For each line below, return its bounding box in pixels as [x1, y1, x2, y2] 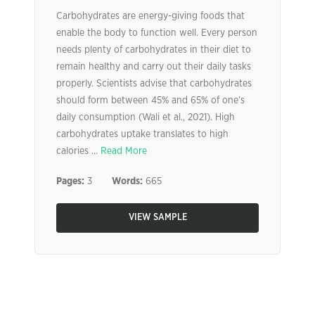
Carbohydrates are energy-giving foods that [56, 11, 245, 21]
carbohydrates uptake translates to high [56, 129, 229, 139]
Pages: [56, 176, 84, 186]
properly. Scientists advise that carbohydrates [56, 79, 252, 89]
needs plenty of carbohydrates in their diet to [56, 45, 251, 55]
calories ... [56, 146, 101, 156]
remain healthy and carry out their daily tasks [56, 62, 251, 72]
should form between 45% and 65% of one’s [56, 96, 245, 105]
